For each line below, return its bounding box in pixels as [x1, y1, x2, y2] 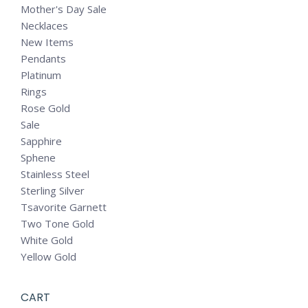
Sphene [21, 151, 56, 164]
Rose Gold [21, 101, 70, 115]
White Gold [21, 233, 73, 247]
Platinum [21, 68, 61, 82]
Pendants [21, 52, 66, 65]
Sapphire [21, 134, 62, 148]
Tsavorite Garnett [21, 200, 107, 214]
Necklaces [21, 19, 68, 32]
